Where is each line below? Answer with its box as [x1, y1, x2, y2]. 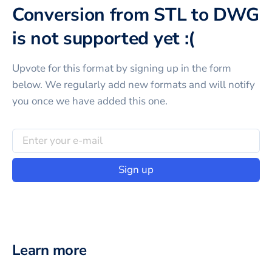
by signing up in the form [114, 61, 231, 75]
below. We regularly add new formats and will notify [12, 77, 255, 92]
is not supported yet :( [12, 25, 195, 51]
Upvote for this [12, 61, 83, 75]
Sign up [118, 163, 154, 177]
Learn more [12, 240, 87, 260]
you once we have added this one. [12, 93, 168, 108]
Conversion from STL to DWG [12, 2, 259, 27]
